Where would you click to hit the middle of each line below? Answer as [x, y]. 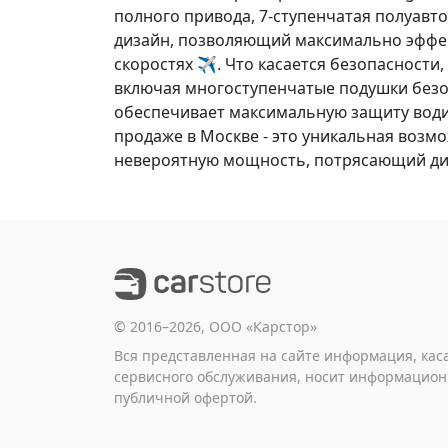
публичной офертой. [185, 397]
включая [149, 88]
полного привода [182, 16]
